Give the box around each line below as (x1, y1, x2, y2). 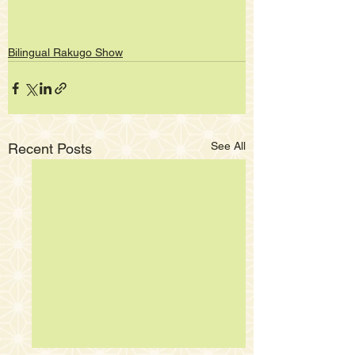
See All (211, 139, 246, 152)
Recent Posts (8, 140, 92, 157)
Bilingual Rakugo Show (8, 46, 123, 59)
